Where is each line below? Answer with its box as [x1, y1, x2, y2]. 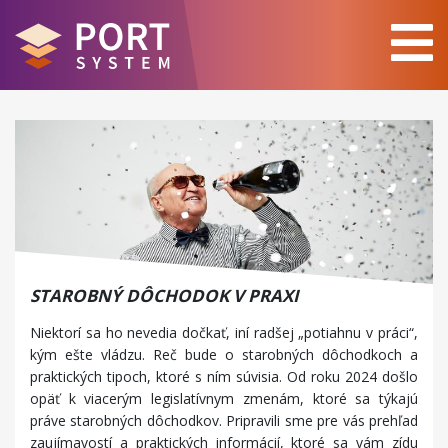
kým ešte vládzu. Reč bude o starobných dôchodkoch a [30, 345, 418, 365]
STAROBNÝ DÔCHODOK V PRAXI [30, 284, 299, 308]
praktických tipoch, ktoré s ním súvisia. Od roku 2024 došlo [30, 367, 418, 387]
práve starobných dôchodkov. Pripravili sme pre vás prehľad [30, 411, 418, 431]
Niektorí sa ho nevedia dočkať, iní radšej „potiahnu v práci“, [30, 323, 418, 343]
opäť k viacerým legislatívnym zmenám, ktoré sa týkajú [30, 389, 418, 409]
